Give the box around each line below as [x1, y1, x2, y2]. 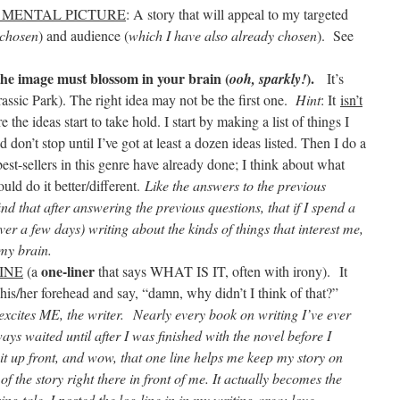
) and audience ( [38, 26, 129, 45]
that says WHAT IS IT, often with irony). [95, 262, 335, 280]
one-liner [41, 261, 95, 281]
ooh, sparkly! [229, 69, 306, 88]
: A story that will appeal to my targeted [126, 4, 348, 23]
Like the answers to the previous [145, 176, 326, 195]
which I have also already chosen [129, 26, 317, 45]
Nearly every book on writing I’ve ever [129, 304, 351, 323]
